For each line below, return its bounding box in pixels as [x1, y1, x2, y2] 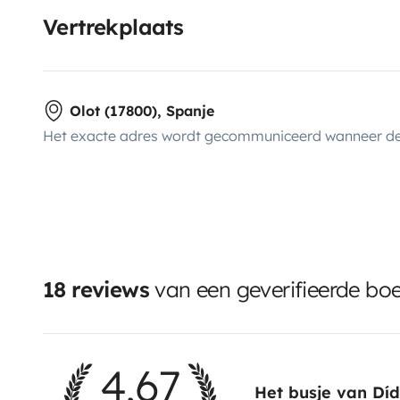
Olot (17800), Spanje [70, 101, 214, 120]
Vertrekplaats [43, 12, 184, 40]
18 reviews [43, 275, 149, 303]
